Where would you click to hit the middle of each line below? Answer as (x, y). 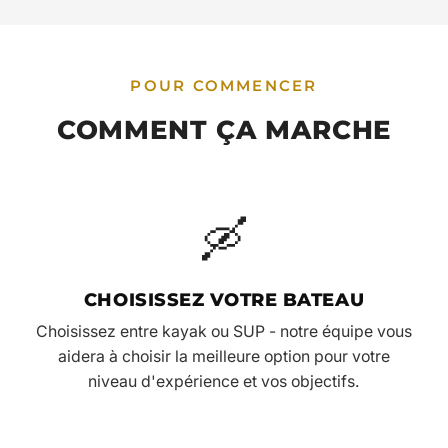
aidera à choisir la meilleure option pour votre (224, 357)
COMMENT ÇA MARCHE (224, 130)
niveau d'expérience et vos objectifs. (224, 382)
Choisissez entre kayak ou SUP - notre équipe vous (224, 332)
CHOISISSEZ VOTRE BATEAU (224, 300)
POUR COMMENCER (224, 85)
